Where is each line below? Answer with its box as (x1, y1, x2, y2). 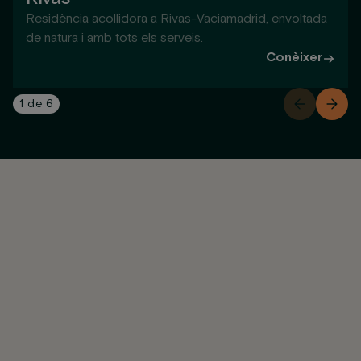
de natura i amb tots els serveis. (26, 30, 203, 47)
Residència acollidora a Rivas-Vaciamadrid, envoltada (26, 10, 327, 27)
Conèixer (266, 49, 322, 66)
